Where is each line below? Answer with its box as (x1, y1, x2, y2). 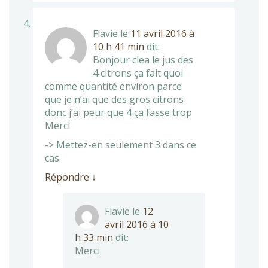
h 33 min (75, 230, 113, 244)
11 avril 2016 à (130, 26, 194, 40)
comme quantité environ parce (45, 79, 182, 93)
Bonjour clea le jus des (93, 53, 193, 66)
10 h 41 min (93, 39, 144, 53)
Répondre (45, 170, 92, 184)
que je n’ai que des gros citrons (45, 92, 184, 106)
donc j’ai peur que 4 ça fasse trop (45, 105, 192, 119)
